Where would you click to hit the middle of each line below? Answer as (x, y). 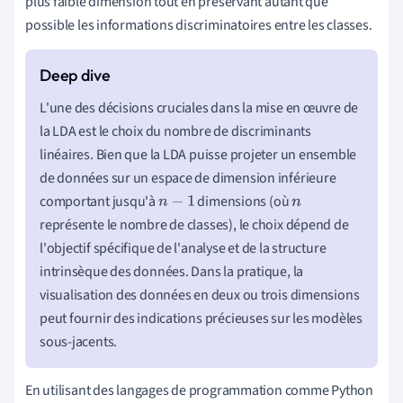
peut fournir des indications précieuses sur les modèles (201, 318)
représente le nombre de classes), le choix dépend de (194, 224)
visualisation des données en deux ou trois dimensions (200, 295)
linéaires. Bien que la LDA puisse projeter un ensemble (198, 154)
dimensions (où (243, 201)
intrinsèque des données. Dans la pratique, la (172, 271)
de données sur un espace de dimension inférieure (188, 178)
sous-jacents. (79, 341)
